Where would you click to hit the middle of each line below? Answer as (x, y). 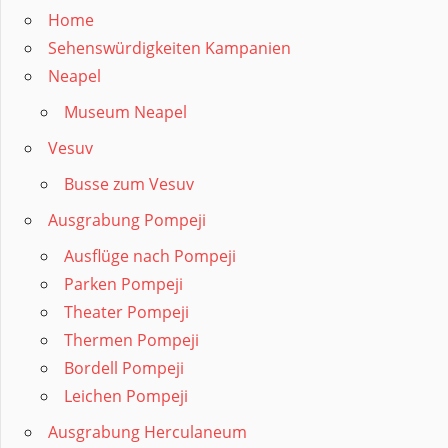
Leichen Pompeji (126, 396)
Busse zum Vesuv (129, 184)
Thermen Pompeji (131, 340)
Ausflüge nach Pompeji (150, 256)
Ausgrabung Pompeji (127, 220)
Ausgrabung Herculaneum (147, 432)
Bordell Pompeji (124, 368)
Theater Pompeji (126, 312)
